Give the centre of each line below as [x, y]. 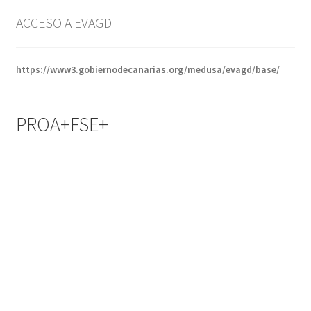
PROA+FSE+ [62, 125]
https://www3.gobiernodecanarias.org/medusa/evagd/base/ [148, 70]
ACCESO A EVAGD [64, 22]
